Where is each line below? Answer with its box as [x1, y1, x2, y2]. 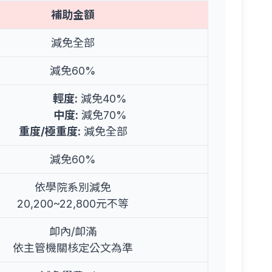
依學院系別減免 [35, 180, 112, 194]
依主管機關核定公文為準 [13, 241, 134, 254]
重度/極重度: [18, 124, 81, 138]
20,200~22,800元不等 [17, 197, 129, 210]
